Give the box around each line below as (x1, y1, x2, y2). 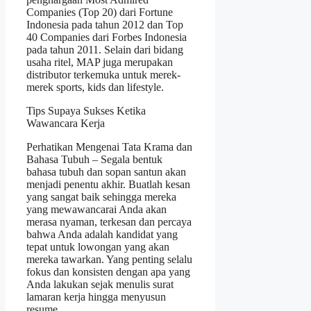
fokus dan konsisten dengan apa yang (26, 265, 190, 278)
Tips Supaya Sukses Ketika (26, 104, 146, 117)
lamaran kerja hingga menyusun (26, 290, 166, 303)
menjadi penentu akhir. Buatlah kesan (26, 178, 190, 190)
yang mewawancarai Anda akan (26, 203, 167, 215)
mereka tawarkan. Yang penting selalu (26, 253, 192, 265)
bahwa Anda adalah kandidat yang (26, 228, 178, 240)
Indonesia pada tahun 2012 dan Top (26, 18, 183, 31)
